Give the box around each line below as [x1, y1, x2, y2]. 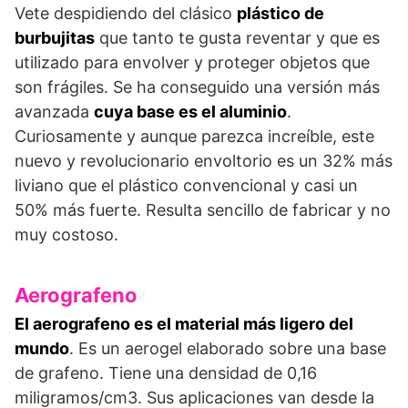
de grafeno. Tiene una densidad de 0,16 [15, 362, 317, 382]
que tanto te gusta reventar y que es [95, 27, 380, 47]
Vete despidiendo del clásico [15, 3, 237, 23]
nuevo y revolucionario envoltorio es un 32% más [15, 150, 393, 170]
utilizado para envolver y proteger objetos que [15, 52, 370, 72]
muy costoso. [15, 224, 118, 244]
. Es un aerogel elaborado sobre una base [69, 338, 386, 358]
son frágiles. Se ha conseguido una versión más [15, 76, 380, 97]
